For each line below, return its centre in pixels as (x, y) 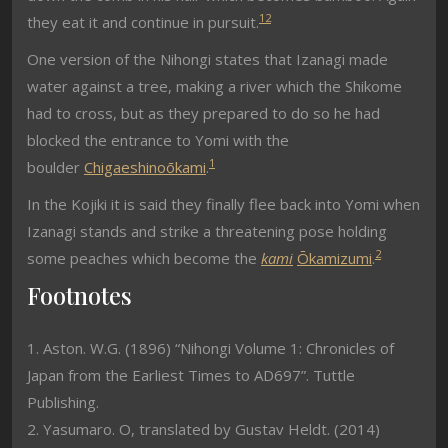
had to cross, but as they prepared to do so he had (203, 113)
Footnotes (79, 295)
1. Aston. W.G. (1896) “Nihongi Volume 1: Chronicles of (210, 348)
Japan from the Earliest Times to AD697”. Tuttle (191, 375)
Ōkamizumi (334, 258)
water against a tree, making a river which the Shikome (214, 86)
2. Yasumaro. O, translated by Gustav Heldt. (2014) (203, 429)
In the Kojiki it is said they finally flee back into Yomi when (223, 204)
